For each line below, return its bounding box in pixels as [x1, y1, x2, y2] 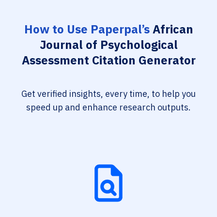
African [149, 21, 193, 37]
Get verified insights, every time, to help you [21, 88, 196, 99]
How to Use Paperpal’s [24, 21, 150, 37]
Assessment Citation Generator [21, 52, 196, 68]
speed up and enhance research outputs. [26, 102, 191, 113]
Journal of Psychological [39, 37, 178, 52]
